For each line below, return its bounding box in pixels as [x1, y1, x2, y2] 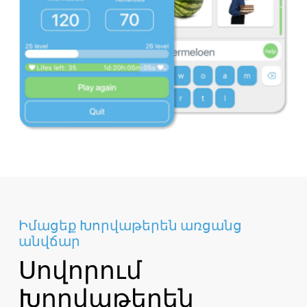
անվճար [19, 232, 80, 249]
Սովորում [19, 255, 142, 285]
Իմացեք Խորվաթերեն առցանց [19, 217, 242, 234]
